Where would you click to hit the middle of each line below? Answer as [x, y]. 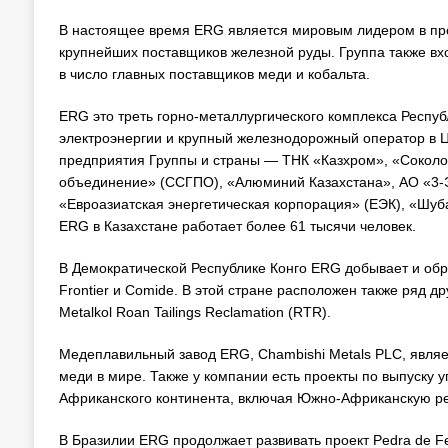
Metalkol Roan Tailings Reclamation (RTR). [194, 311]
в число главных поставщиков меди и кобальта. [214, 73]
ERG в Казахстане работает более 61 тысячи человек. [237, 225]
